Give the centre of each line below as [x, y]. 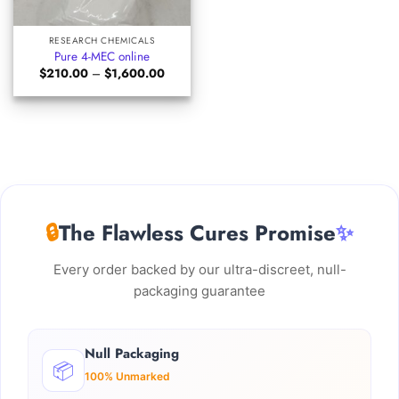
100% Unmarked [127, 377]
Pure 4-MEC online [102, 57]
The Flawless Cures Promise [197, 233]
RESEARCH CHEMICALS [102, 40]
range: [181, 83]
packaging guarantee [199, 291]
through [183, 106]
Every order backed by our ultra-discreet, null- [199, 270]
